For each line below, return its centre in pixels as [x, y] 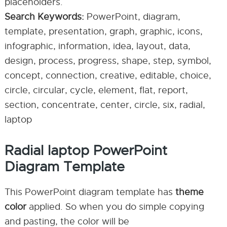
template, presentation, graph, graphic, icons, [103, 31]
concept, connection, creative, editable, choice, [108, 75]
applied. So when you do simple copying [115, 207]
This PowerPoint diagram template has [90, 192]
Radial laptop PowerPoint [86, 150]
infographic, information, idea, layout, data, [97, 46]
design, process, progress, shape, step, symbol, [108, 61]
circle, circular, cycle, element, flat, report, [96, 90]
